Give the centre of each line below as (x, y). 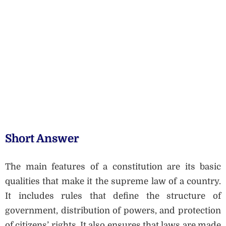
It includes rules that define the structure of (113, 196)
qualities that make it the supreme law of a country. (113, 181)
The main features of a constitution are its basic (113, 166)
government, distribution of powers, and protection (113, 210)
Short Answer (42, 139)
